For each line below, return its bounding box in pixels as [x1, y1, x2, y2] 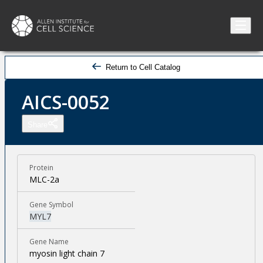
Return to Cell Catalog [106, 63, 180, 72]
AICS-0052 [22, 89, 110, 114]
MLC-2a [29, 174, 59, 185]
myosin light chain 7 [29, 248, 104, 259]
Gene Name [29, 237, 69, 247]
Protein [29, 163, 53, 173]
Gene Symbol [29, 200, 73, 210]
